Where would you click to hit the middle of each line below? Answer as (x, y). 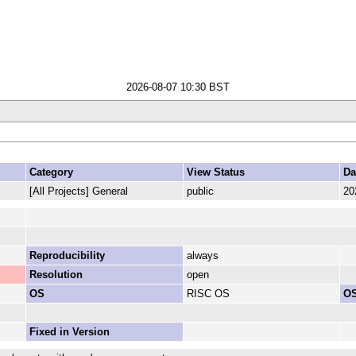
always (202, 256)
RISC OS (208, 294)
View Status (215, 172)
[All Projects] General (78, 192)
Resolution (56, 275)
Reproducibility (67, 256)
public (200, 192)
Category (51, 172)
